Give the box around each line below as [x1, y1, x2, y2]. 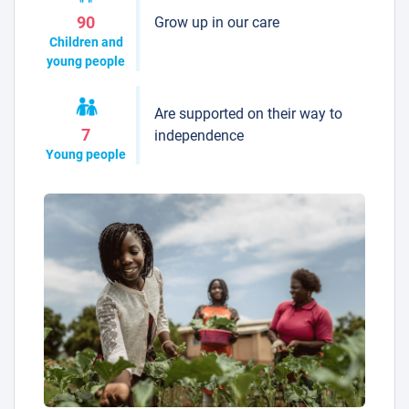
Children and [48, 35, 123, 50]
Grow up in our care [153, 14, 279, 32]
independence [153, 127, 244, 145]
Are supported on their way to [153, 105, 342, 123]
